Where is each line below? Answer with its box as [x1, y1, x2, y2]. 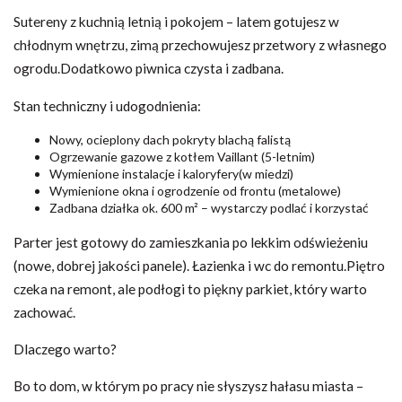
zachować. [13, 303, 75, 320]
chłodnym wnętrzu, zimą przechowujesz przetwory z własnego [13, 37, 387, 54]
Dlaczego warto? [13, 340, 117, 357]
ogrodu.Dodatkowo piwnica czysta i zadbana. [13, 60, 284, 77]
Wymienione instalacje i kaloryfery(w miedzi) [49, 166, 293, 182]
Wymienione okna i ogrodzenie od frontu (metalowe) [49, 183, 341, 199]
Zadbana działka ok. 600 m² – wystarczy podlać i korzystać [49, 200, 369, 216]
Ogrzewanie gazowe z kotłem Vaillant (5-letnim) [49, 149, 315, 165]
